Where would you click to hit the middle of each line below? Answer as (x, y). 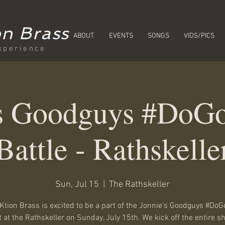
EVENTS (121, 36)
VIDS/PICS (199, 36)
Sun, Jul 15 (77, 185)
